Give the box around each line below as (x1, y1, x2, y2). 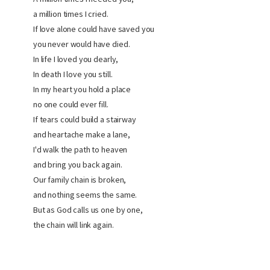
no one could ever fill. (33, 99, 108, 110)
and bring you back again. (33, 159, 122, 170)
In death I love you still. (33, 69, 113, 80)
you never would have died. (33, 39, 130, 49)
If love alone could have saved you (33, 24, 155, 34)
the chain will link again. (33, 219, 114, 230)
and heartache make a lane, (33, 129, 130, 140)
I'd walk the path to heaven (33, 144, 128, 155)
